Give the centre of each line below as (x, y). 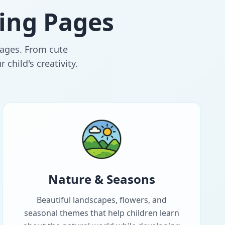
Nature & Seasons (102, 179)
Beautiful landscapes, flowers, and (102, 200)
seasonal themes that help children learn (102, 213)
